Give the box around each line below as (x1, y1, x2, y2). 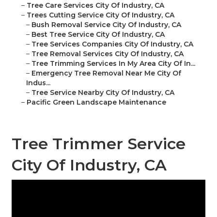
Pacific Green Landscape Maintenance (27, 98, 166, 107)
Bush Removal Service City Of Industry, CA (31, 20, 181, 30)
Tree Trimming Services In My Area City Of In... (31, 59, 195, 68)
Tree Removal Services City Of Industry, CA (31, 49, 184, 59)
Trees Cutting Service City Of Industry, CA (27, 11, 174, 20)
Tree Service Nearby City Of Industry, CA (31, 88, 174, 97)
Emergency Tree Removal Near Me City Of (31, 69, 181, 78)
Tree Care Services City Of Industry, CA (27, 1, 164, 10)
